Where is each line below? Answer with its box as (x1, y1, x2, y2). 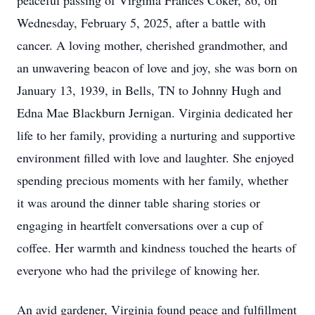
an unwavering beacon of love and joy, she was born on (17, 59, 297, 76)
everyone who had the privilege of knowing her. (17, 262, 260, 278)
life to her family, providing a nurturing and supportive (17, 127, 295, 143)
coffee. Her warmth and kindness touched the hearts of (17, 239, 296, 256)
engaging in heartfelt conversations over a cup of (17, 217, 263, 233)
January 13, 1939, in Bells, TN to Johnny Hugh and (17, 82, 281, 98)
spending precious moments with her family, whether (17, 172, 288, 188)
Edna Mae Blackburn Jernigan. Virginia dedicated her (17, 104, 292, 121)
